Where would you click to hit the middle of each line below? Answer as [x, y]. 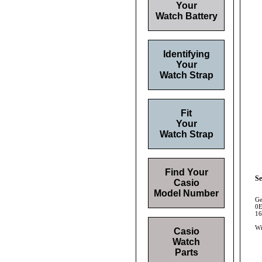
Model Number [186, 193]
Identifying [186, 54]
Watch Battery [186, 16]
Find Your [186, 172]
